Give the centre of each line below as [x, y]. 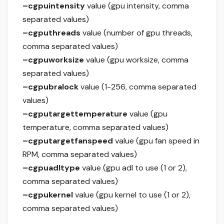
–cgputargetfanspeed [68, 141]
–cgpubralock [50, 87]
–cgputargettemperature [75, 114]
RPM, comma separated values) [80, 154]
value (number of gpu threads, [136, 33]
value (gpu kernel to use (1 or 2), [132, 195]
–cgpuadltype [51, 168]
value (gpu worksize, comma [136, 60]
